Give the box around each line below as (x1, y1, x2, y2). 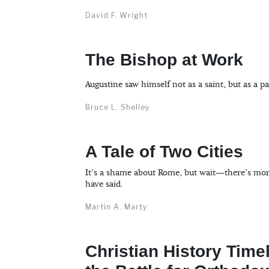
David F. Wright (85, 11, 148, 20)
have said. (85, 179, 123, 190)
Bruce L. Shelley (85, 103, 150, 112)
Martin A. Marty (85, 202, 147, 212)
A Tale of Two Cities (85, 142, 243, 162)
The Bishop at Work (85, 50, 243, 70)
